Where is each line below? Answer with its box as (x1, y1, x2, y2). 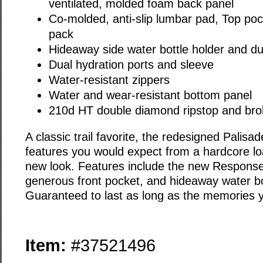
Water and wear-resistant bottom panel (48, 89, 252, 102)
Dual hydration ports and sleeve (48, 58, 214, 72)
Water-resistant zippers (48, 73, 170, 87)
